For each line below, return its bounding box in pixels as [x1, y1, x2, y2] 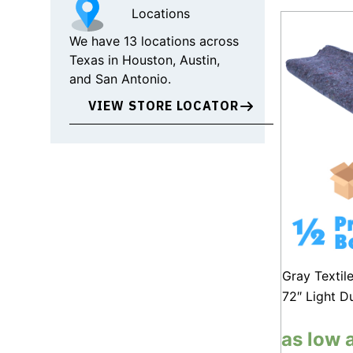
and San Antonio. [69, 71, 171, 87]
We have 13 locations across [69, 33, 239, 49]
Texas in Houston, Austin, [69, 52, 220, 68]
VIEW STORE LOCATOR [88, 98, 239, 113]
